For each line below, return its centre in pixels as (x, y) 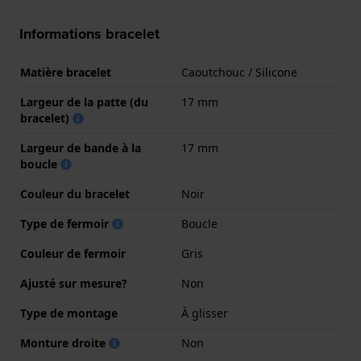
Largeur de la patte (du (84, 102)
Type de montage (69, 313)
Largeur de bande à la (81, 148)
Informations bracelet (89, 34)
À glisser (205, 313)
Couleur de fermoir (73, 254)
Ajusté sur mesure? (74, 284)
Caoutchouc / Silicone (239, 73)
